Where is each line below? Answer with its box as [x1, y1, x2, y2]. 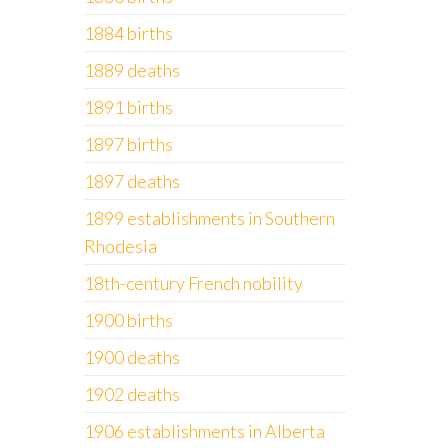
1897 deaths [83, 170, 180, 192]
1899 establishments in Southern [83, 207, 335, 229]
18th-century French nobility [83, 272, 303, 294]
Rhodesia [83, 235, 157, 257]
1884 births [83, 22, 173, 44]
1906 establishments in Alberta [83, 420, 325, 442]
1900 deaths [83, 346, 180, 368]
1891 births [83, 96, 173, 118]
